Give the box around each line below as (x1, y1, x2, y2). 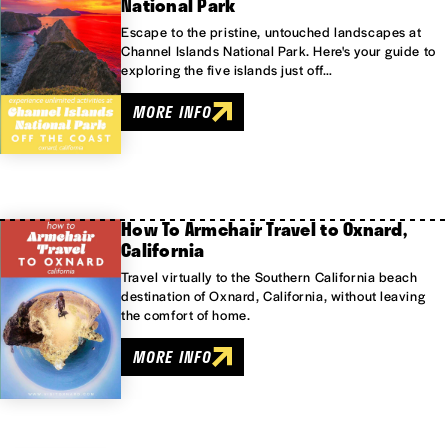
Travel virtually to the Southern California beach (121, 267, 418, 287)
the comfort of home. (121, 305, 251, 325)
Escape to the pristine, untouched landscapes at (121, 22, 422, 42)
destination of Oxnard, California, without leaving (121, 286, 426, 306)
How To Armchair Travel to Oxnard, (121, 215, 407, 244)
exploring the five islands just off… (121, 60, 333, 80)
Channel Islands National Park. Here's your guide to (121, 41, 436, 61)
